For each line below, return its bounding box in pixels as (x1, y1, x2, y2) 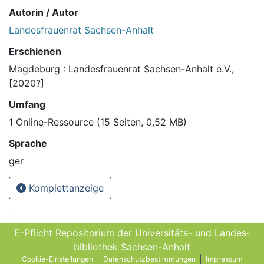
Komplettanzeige (26, 182, 104, 194)
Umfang (9, 98, 45, 111)
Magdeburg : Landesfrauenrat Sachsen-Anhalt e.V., (9, 63, 234, 75)
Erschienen (9, 45, 61, 58)
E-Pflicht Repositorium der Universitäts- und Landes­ (14, 227, 250, 239)
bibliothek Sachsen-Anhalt (74, 241, 190, 253)
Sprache (9, 137, 47, 150)
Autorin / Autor (9, 6, 78, 19)
